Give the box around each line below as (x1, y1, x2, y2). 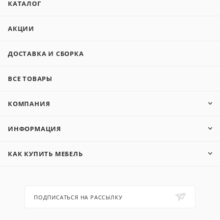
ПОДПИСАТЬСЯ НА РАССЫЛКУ (34, 193, 123, 201)
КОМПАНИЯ (8, 99, 51, 109)
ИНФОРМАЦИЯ (8, 124, 61, 134)
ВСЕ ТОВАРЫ (8, 74, 53, 83)
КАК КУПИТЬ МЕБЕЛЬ (8, 149, 83, 159)
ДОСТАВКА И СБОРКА (8, 49, 84, 58)
